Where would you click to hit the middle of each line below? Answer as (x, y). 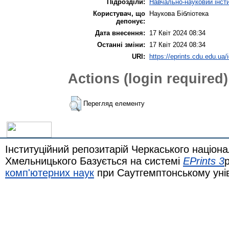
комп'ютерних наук (50, 173)
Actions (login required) (148, 79)
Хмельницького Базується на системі (94, 161)
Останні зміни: (121, 44)
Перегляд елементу (114, 104)
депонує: (131, 21)
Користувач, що (119, 13)
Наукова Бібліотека (179, 13)
